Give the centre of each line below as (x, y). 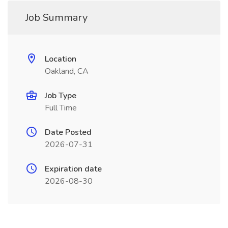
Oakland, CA (67, 71)
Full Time (61, 108)
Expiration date (73, 169)
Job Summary (56, 18)
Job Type (61, 96)
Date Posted (68, 132)
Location (61, 59)
